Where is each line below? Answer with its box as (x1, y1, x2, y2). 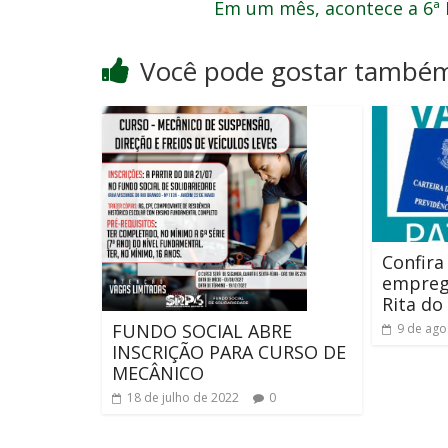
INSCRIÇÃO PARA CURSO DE (112, 339, 346, 364)
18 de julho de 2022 (127, 388, 239, 406)
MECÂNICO (112, 360, 204, 385)
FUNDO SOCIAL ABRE (112, 318, 292, 343)
